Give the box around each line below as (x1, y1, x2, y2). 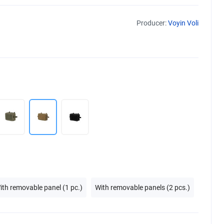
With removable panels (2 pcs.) (95, 183, 190, 191)
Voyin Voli (168, 19, 198, 27)
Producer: (136, 19, 168, 27)
